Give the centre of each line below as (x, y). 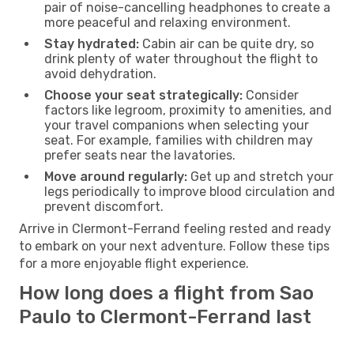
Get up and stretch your (260, 176)
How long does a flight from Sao (166, 293)
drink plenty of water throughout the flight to (181, 58)
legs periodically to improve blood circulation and (190, 191)
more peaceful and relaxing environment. (168, 22)
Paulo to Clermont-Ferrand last (165, 316)
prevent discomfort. (104, 206)
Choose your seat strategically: (143, 95)
